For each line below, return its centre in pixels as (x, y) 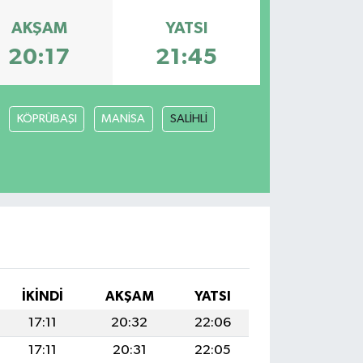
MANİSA (124, 119)
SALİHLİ (188, 119)
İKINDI (42, 296)
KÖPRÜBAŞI (47, 119)
